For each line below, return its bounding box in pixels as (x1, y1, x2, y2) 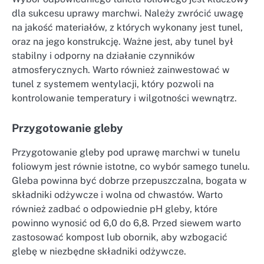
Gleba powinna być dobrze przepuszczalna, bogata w (12, 175, 247, 187)
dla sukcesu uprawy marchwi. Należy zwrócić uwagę (12, 7, 243, 19)
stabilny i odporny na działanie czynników (12, 49, 195, 61)
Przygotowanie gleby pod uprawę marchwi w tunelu (12, 147, 240, 159)
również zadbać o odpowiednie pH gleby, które (12, 203, 217, 215)
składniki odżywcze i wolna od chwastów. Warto (12, 189, 223, 201)
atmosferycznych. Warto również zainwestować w (12, 64, 230, 75)
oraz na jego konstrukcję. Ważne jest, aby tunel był (12, 35, 233, 47)
